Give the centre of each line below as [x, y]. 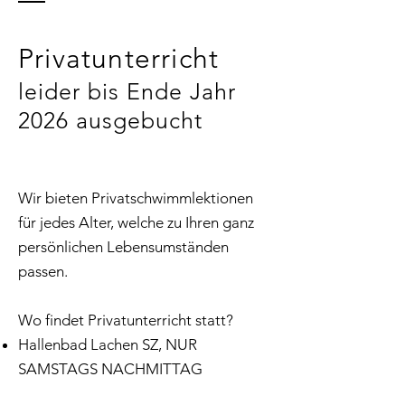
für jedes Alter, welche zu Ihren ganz [136, 222]
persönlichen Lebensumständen [123, 247]
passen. [43, 271]
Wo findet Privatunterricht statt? [127, 320]
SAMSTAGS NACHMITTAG [110, 369]
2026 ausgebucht [110, 120]
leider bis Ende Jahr [127, 91]
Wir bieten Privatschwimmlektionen [136, 198]
